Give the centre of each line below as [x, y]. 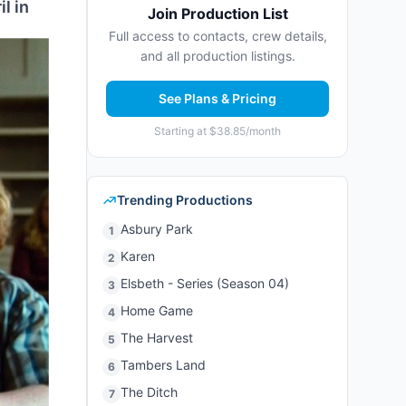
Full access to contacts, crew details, [217, 36]
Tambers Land [163, 365]
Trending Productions [185, 200]
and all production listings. [217, 56]
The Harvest [157, 338]
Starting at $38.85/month [217, 131]
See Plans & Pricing [217, 98]
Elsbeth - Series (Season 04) [205, 283]
